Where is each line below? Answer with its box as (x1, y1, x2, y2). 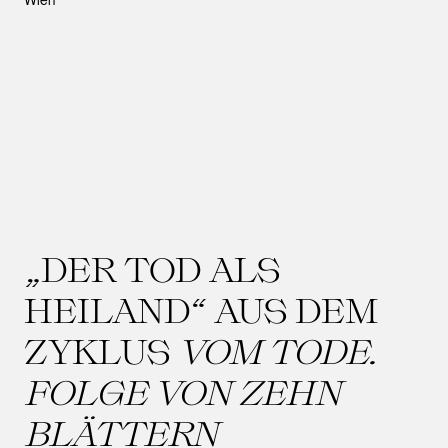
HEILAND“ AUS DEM (24, 289, 378, 331)
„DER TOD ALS (24, 248, 281, 290)
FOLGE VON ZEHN (24, 371, 341, 413)
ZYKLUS (24, 330, 178, 372)
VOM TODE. (178, 330, 377, 372)
